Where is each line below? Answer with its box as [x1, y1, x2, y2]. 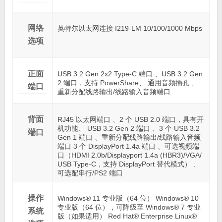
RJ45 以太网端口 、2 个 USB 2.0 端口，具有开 [57, 115, 204, 123]
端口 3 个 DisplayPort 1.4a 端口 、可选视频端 [57, 142, 199, 150]
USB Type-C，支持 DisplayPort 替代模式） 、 [57, 160, 200, 168]
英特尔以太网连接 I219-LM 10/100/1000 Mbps [57, 24, 202, 32]
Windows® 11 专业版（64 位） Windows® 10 [57, 194, 199, 202]
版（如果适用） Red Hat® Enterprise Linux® [57, 212, 197, 220]
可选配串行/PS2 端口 [57, 168, 123, 177]
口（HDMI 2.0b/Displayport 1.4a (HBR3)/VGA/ [57, 151, 202, 159]
